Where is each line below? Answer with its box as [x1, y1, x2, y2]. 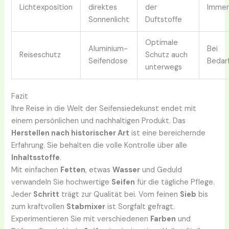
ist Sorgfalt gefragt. [105, 201, 175, 212]
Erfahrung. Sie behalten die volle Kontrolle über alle [11, 140, 188, 150]
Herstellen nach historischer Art [11, 128, 130, 138]
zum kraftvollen [11, 201, 67, 212]
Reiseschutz [19, 50, 61, 60]
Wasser [112, 165, 141, 175]
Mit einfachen [11, 165, 61, 175]
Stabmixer [66, 201, 106, 212]
